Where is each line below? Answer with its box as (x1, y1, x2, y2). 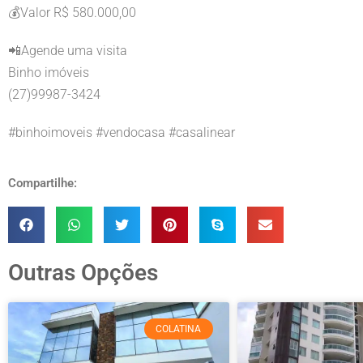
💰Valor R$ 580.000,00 (8, 5, 136, 21)
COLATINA (156, 323, 202, 335)
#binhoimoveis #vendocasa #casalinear (8, 125, 235, 141)
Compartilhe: (8, 176, 77, 191)
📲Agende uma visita (8, 43, 127, 59)
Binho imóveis (8, 65, 89, 81)
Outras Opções (8, 259, 158, 287)
